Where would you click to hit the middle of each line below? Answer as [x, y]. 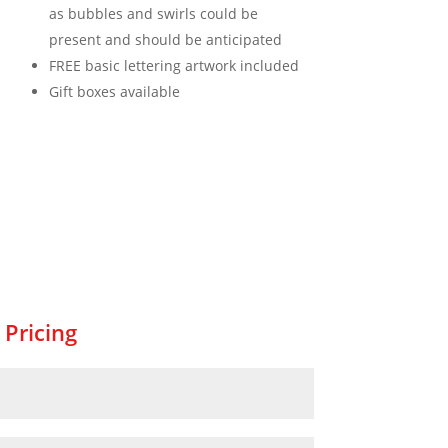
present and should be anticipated [165, 39]
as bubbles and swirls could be [153, 13]
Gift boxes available [114, 91]
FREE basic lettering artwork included [173, 65]
